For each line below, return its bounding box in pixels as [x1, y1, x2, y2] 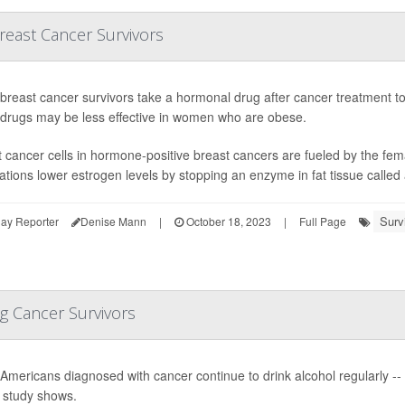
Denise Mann [80, 213, 146, 229]
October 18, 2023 [184, 213, 271, 229]
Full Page [299, 213, 346, 229]
